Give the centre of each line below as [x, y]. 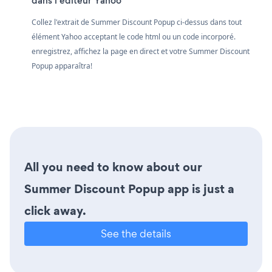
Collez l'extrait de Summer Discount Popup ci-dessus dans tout [137, 22]
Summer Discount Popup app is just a [129, 189]
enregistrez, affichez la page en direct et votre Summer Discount [141, 51]
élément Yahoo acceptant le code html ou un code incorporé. [134, 36]
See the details [136, 233]
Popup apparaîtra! [62, 66]
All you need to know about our [113, 167]
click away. [55, 210]
